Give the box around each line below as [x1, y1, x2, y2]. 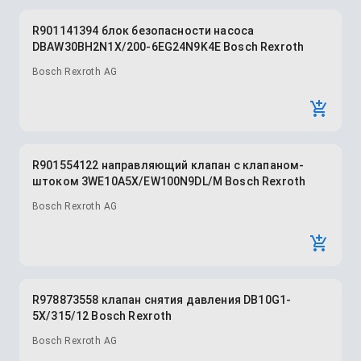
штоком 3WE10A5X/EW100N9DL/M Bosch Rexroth [32, 175, 306, 188]
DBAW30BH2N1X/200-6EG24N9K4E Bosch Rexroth [32, 40, 305, 53]
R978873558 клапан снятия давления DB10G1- [32, 293, 292, 306]
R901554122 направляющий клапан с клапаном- [32, 159, 305, 172]
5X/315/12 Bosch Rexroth [32, 309, 172, 322]
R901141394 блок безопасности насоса [32, 24, 255, 37]
